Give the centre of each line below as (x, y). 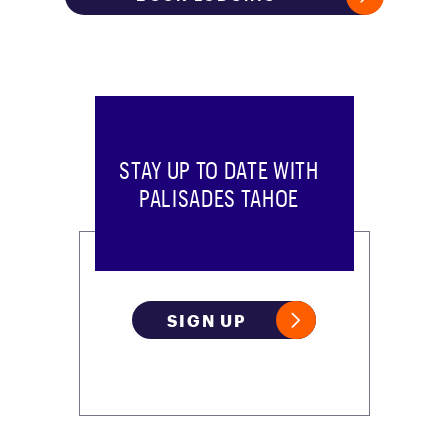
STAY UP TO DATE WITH (219, 169)
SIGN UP (206, 320)
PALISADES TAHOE (219, 197)
